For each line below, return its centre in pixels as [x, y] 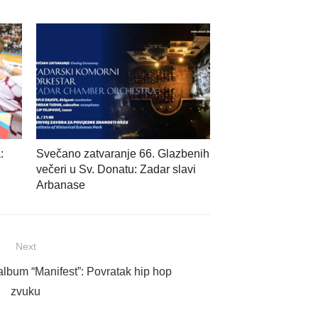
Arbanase [61, 185]
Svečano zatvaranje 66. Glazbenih [123, 154]
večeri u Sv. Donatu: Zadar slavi [116, 170]
